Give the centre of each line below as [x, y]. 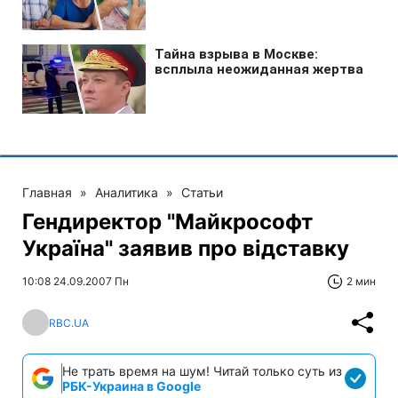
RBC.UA [69, 322]
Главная [47, 192]
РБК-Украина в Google [131, 386]
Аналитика [127, 192]
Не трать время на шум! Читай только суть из [202, 371]
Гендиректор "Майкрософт [167, 222]
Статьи [202, 192]
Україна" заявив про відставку [186, 248]
